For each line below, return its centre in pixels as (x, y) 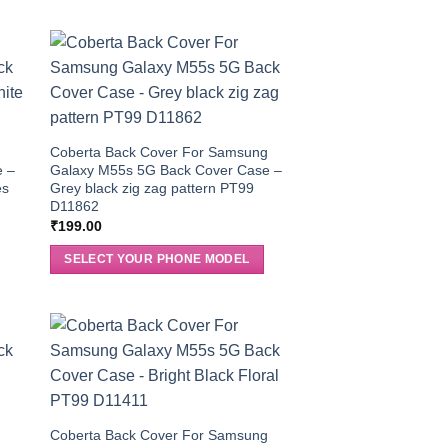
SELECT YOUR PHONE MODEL (157, 258)
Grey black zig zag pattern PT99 (151, 187)
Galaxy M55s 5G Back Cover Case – (165, 169)
